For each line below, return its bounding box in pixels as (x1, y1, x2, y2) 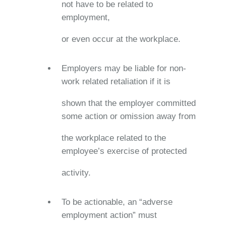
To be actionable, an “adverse (61, 197, 173, 207)
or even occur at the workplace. (61, 34, 181, 44)
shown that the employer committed (61, 98, 196, 108)
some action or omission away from (61, 111, 196, 121)
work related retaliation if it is (61, 76, 171, 86)
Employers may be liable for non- (61, 63, 186, 73)
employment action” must (61, 210, 157, 220)
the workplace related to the (61, 133, 166, 143)
